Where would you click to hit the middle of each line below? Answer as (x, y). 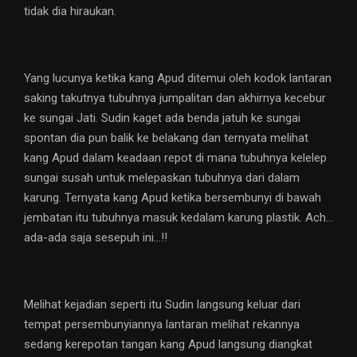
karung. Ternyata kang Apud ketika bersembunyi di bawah (173, 198)
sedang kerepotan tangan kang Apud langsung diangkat (168, 345)
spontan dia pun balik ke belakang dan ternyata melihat (166, 138)
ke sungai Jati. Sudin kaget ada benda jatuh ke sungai (162, 118)
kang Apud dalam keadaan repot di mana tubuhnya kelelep (175, 158)
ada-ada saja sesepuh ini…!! (96, 238)
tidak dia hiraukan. (70, 12)
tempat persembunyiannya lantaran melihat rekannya (162, 325)
